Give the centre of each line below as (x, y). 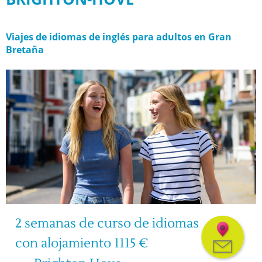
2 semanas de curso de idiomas (107, 224)
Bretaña (25, 49)
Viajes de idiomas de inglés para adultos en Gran (119, 37)
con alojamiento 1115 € (81, 244)
